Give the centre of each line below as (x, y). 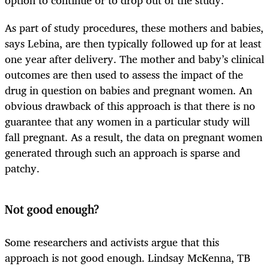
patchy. (22, 168)
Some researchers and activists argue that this (112, 242)
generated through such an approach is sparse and (122, 153)
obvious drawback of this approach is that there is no (130, 106)
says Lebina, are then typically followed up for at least (133, 44)
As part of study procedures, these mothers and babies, (134, 28)
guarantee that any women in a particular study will (127, 122)
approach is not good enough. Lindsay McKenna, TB (128, 257)
